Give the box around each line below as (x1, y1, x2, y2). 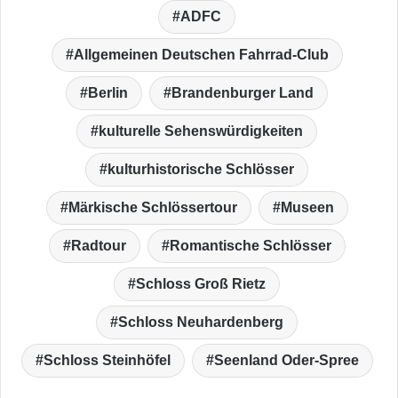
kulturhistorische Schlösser (107, 161, 294, 177)
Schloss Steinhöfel (43, 352, 171, 368)
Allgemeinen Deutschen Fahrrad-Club (73, 46, 329, 62)
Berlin (88, 84, 128, 100)
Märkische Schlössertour (68, 199, 237, 215)
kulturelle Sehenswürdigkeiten (99, 123, 303, 139)
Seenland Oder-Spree (213, 352, 359, 368)
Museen (280, 199, 334, 215)
